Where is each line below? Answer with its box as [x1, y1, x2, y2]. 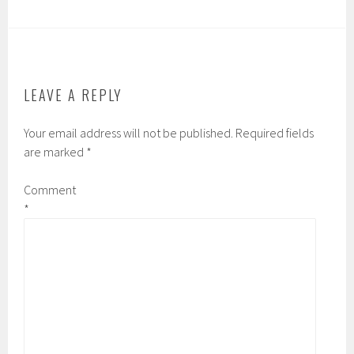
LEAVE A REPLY [24, 85, 123, 106]
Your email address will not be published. [24, 125, 234, 141]
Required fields [235, 125, 314, 141]
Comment [24, 182, 77, 198]
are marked [24, 144, 87, 160]
